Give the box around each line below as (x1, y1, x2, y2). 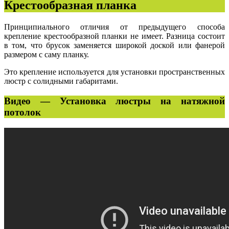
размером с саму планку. (4, 50, 89, 59)
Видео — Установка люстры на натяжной (4, 96, 225, 107)
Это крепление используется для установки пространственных (4, 67, 225, 77)
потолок (4, 107, 41, 118)
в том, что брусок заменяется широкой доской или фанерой (4, 41, 225, 50)
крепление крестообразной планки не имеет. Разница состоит (4, 32, 225, 41)
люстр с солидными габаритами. (4, 77, 118, 86)
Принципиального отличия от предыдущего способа (4, 22, 225, 32)
